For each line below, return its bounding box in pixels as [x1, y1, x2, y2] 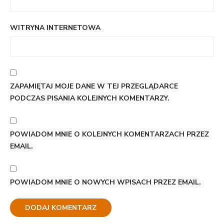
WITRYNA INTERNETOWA [10, 22, 100, 32]
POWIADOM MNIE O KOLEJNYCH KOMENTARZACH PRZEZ [10, 129, 209, 139]
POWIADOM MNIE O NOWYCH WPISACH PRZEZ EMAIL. [10, 177, 201, 187]
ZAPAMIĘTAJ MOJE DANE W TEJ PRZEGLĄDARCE [10, 81, 178, 91]
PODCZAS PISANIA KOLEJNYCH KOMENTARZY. [10, 93, 169, 103]
